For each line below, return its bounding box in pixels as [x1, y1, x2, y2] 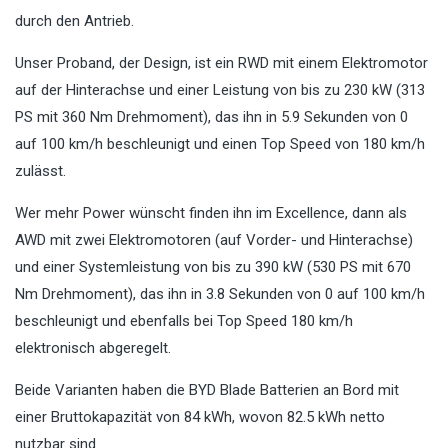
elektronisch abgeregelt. [15, 339, 171, 358]
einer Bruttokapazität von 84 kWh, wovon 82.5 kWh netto [15, 408, 385, 427]
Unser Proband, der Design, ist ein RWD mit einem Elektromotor [15, 54, 428, 73]
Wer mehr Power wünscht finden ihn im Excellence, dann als [15, 204, 407, 223]
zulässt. [15, 162, 66, 181]
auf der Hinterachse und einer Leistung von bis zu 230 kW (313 [15, 81, 425, 100]
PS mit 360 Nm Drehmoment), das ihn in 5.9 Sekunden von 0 [15, 108, 408, 127]
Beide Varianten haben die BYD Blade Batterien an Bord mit [15, 381, 399, 400]
